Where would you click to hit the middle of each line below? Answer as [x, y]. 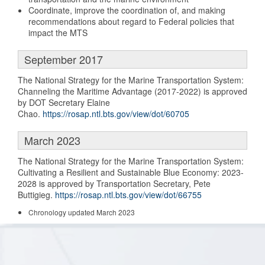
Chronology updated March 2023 [82, 212]
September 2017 [64, 59]
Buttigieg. [36, 194]
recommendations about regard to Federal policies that [131, 21]
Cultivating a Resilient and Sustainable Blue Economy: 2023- [131, 172]
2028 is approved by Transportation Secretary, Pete [114, 183]
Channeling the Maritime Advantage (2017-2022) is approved [132, 91]
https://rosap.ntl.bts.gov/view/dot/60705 [116, 113]
